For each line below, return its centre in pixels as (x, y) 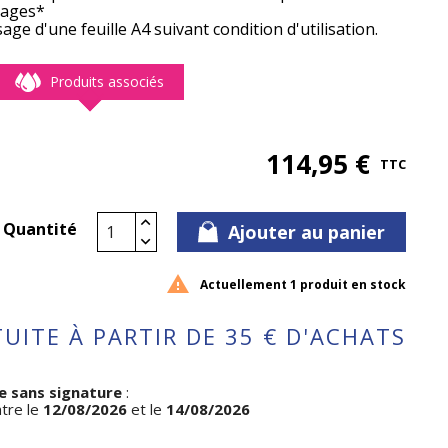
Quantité (40, 229)
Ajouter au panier (306, 232)
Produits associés (107, 81)
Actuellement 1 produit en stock (303, 284)
